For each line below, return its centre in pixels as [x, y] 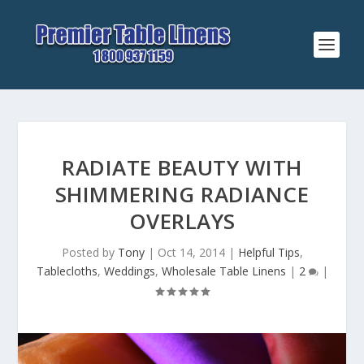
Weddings [129, 271]
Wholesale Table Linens [223, 271]
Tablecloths [67, 271]
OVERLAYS [182, 221]
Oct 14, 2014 [191, 252]
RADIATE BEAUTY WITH [182, 167]
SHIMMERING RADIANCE [182, 194]
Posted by [89, 252]
